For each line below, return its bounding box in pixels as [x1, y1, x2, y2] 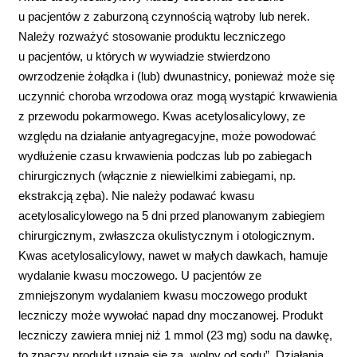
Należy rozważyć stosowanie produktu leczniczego [18, 29, 286, 43]
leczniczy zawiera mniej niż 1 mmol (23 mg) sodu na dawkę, [18, 328, 333, 342]
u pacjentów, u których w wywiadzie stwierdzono [18, 49, 271, 63]
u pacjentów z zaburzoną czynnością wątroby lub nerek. [18, 9, 311, 23]
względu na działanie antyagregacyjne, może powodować [18, 128, 317, 143]
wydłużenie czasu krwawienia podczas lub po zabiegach [18, 148, 312, 163]
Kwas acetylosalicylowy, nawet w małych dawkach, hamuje [18, 248, 328, 262]
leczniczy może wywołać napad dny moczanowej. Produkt [18, 308, 324, 322]
